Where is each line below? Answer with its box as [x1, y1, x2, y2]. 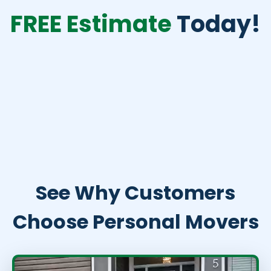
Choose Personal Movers [12, 207, 259, 235]
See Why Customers [36, 178, 235, 206]
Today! [172, 7, 261, 40]
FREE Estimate [10, 7, 172, 40]
